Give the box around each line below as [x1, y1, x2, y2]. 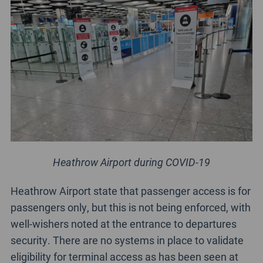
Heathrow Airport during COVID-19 [53, 154, 210, 169]
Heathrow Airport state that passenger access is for [10, 183, 251, 198]
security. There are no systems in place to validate [10, 232, 244, 247]
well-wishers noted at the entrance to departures [10, 216, 237, 231]
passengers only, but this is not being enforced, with [10, 200, 251, 214]
